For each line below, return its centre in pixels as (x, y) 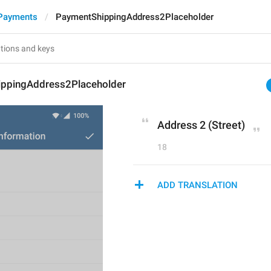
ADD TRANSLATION (198, 185)
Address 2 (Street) (201, 125)
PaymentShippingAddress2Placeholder (135, 17)
